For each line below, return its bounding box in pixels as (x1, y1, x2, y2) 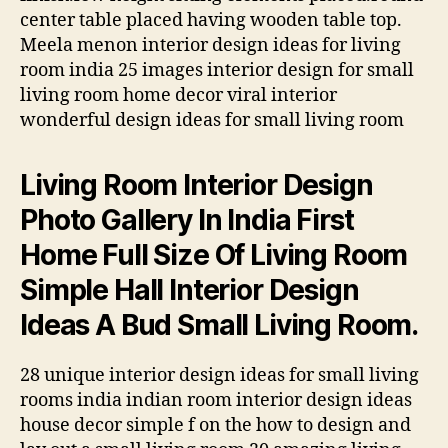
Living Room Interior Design (20, 167, 373, 202)
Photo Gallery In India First (20, 202, 354, 237)
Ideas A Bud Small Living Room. (20, 307, 419, 342)
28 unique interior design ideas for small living (20, 363, 419, 387)
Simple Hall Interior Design (20, 272, 359, 307)
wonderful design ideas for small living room (20, 108, 404, 132)
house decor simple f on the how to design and (20, 413, 411, 437)
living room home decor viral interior (20, 83, 337, 107)
